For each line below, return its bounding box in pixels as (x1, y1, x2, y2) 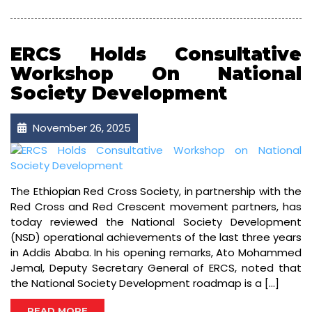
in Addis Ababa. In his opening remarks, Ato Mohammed (10, 245, 302, 260)
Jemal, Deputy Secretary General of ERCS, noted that (10, 260, 302, 276)
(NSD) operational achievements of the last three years (10, 230, 302, 245)
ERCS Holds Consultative (10, 43, 302, 66)
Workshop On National (10, 63, 302, 86)
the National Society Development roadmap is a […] (10, 276, 279, 291)
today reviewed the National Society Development (10, 214, 302, 230)
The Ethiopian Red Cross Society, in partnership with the (10, 184, 302, 199)
